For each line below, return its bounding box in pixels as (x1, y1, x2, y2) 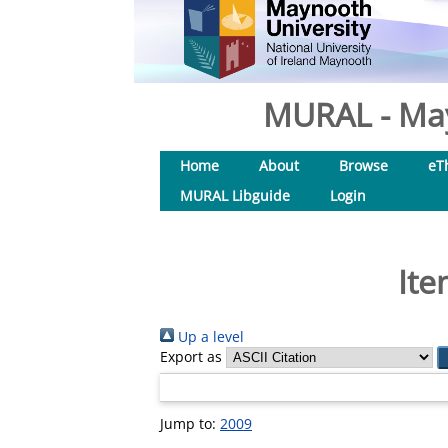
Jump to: (160, 414, 220, 433)
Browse (339, 156, 388, 175)
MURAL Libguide (180, 186, 290, 205)
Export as (160, 347, 222, 366)
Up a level (174, 327, 244, 346)
